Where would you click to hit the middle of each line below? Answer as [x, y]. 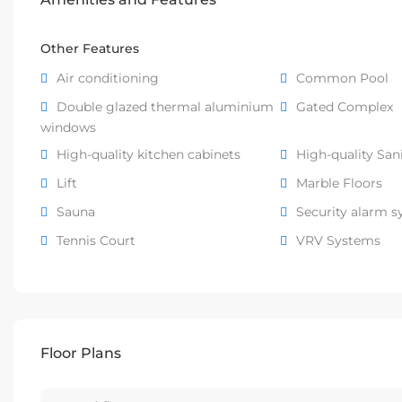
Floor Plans [81, 354]
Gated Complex [344, 107]
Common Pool [342, 79]
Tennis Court [96, 241]
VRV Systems [338, 241]
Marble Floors [339, 184]
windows [68, 128]
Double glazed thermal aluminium [165, 107]
